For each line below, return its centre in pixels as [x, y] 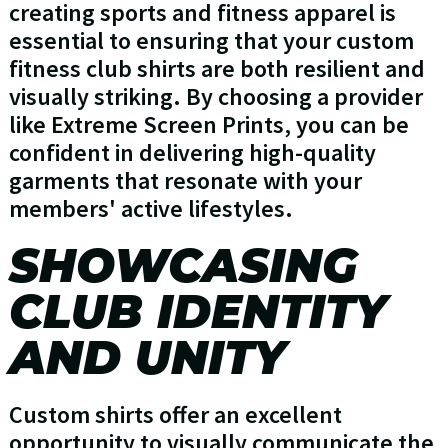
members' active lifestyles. [150, 209]
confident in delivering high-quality [192, 153]
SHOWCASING [182, 266]
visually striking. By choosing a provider [215, 97]
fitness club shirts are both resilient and [216, 69]
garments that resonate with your [185, 181]
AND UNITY [147, 358]
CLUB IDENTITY [197, 312]
